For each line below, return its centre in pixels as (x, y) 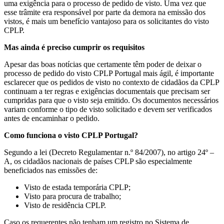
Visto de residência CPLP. (65, 205)
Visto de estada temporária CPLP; (77, 187)
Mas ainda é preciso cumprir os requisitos (74, 47)
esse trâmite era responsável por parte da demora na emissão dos (105, 12)
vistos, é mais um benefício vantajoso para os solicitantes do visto (106, 21)
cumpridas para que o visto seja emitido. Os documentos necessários (111, 100)
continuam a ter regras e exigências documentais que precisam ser (107, 91)
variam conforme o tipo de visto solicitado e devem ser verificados (108, 109)
